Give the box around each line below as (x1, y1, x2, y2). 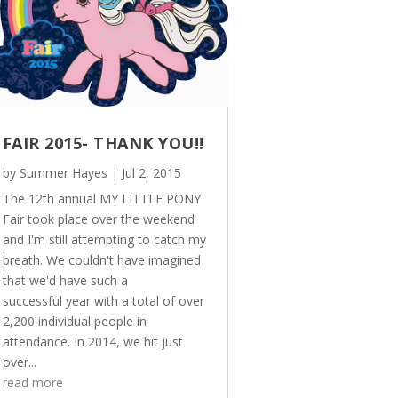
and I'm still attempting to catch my (2, 230, 206, 248)
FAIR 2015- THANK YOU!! (2, 131, 204, 154)
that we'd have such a (2, 271, 128, 289)
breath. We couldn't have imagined (2, 251, 201, 268)
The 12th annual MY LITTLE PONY (2, 189, 201, 207)
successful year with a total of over (2, 291, 204, 309)
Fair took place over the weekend (2, 210, 195, 227)
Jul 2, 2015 (121, 163, 181, 181)
